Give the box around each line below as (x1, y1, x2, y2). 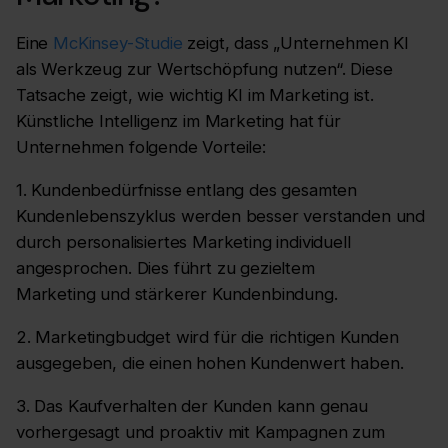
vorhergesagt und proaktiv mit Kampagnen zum (16, 421, 385, 442)
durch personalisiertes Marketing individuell (16, 231, 351, 252)
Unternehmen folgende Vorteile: (16, 137, 266, 158)
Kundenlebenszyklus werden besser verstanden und (16, 205, 426, 226)
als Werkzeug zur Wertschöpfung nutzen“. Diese (16, 59, 393, 80)
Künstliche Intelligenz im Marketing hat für (16, 111, 341, 132)
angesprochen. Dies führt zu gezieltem (16, 257, 315, 278)
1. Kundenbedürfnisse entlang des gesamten (16, 179, 358, 200)
